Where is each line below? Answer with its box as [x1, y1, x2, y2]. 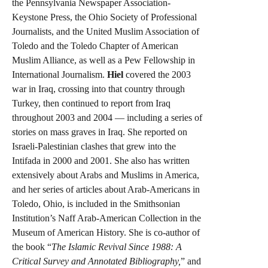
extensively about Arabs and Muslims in [12, 169, 165, 180]
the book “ [12, 241, 51, 252]
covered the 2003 [123, 69, 191, 80]
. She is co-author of [124, 227, 200, 237]
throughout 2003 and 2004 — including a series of [12, 112, 202, 123]
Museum [12, 227, 45, 237]
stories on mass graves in [12, 126, 108, 137]
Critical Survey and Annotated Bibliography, [12, 255, 181, 266]
